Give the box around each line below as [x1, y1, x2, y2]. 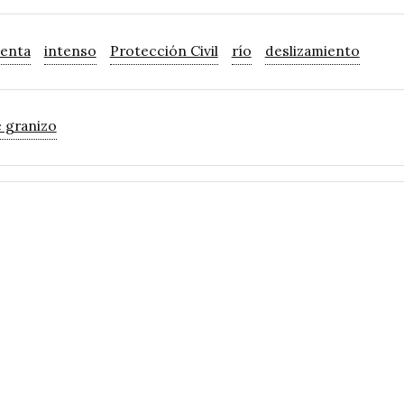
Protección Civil [109, 41, 218, 60]
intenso [43, 41, 96, 60]
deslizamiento [264, 41, 360, 60]
